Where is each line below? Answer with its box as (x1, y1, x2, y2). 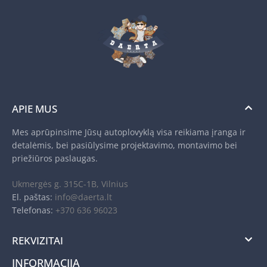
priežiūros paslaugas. (12, 152, 98, 164)
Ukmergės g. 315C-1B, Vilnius (12, 178, 128, 190)
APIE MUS (12, 101, 57, 116)
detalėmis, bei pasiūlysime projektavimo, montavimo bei (12, 139, 237, 151)
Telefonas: (12, 204, 55, 216)
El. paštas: (12, 191, 52, 203)
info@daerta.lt (52, 191, 112, 203)
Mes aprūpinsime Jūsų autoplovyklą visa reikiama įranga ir (12, 126, 246, 138)
